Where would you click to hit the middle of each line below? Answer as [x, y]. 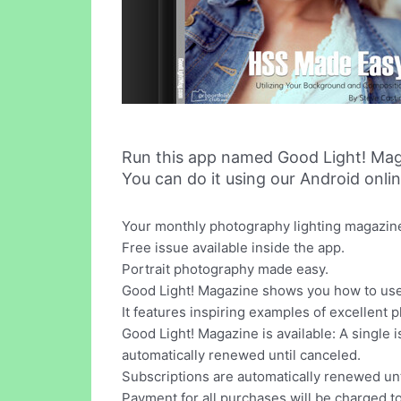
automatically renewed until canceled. [241, 355]
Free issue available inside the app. [233, 248]
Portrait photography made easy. [225, 269]
